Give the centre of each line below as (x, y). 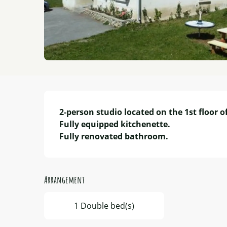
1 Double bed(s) (104, 205)
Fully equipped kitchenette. (115, 124)
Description (71, 101)
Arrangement (65, 179)
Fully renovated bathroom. (114, 136)
